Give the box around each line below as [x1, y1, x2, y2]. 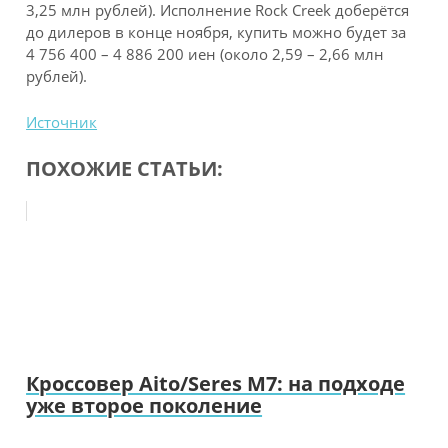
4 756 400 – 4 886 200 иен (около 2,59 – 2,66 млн [26, 43, 385, 64]
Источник [26, 111, 98, 132]
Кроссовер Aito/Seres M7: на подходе [26, 368, 406, 397]
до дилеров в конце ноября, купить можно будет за [26, 21, 407, 42]
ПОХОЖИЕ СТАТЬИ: [26, 154, 224, 183]
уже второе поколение [26, 390, 263, 419]
